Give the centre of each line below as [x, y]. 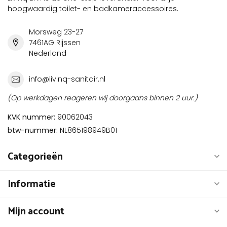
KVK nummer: [31, 117]
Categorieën [35, 157]
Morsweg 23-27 [56, 32]
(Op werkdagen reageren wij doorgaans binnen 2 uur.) [103, 98]
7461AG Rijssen [55, 42]
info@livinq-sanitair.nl [67, 79]
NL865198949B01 [87, 130]
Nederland [48, 53]
